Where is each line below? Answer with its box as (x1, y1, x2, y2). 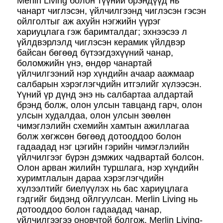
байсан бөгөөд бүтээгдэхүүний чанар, (17, 48, 173, 58)
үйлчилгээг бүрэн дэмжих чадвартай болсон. (17, 152, 204, 162)
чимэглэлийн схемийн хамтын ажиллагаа (17, 121, 189, 131)
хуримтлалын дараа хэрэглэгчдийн (17, 173, 164, 183)
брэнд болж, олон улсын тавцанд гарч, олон (17, 100, 202, 110)
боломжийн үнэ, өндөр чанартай (17, 58, 152, 68)
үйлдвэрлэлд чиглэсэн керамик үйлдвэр (17, 37, 185, 47)
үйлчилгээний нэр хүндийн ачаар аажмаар (17, 69, 194, 79)
